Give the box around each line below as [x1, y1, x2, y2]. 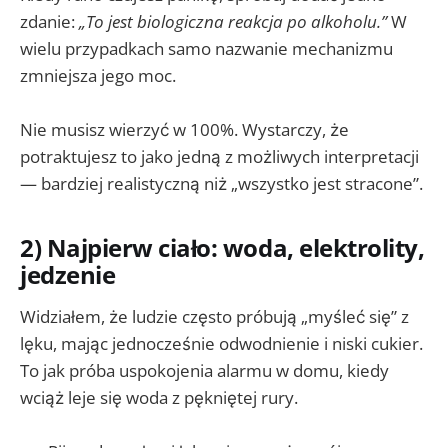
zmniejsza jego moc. [20, 63, 176, 87]
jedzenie [20, 259, 116, 292]
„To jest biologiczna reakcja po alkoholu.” [79, 9, 387, 33]
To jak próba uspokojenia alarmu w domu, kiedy [20, 358, 389, 382]
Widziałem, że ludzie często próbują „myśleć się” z [20, 304, 409, 328]
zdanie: [20, 9, 79, 33]
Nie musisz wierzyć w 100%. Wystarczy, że [20, 118, 349, 142]
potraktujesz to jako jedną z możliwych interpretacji [20, 145, 419, 169]
